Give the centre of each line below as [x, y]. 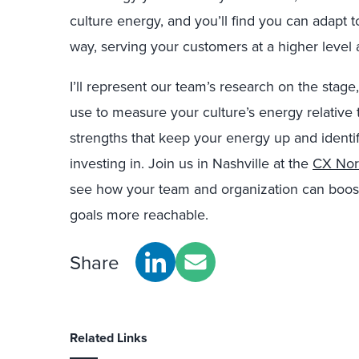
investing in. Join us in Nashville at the [191, 163]
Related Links [109, 338]
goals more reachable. [139, 214]
